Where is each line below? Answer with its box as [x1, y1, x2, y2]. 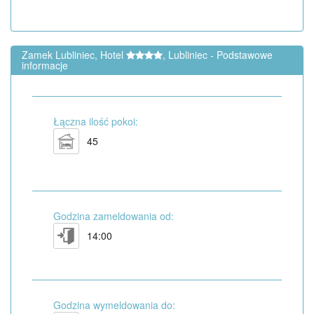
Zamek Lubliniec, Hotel [22, 48, 126, 62]
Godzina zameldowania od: [53, 209, 174, 224]
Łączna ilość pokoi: [53, 114, 138, 129]
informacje [22, 58, 68, 73]
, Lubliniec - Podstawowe [163, 48, 273, 62]
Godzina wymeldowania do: [53, 298, 175, 313]
